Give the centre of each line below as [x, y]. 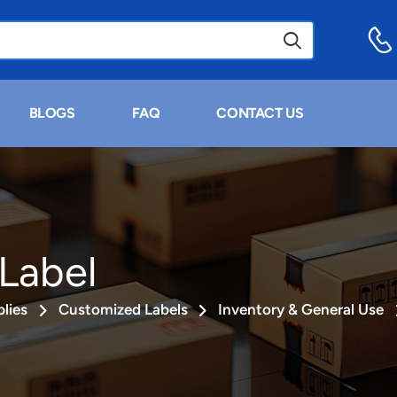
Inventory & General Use [301, 310]
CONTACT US [260, 113]
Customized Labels [123, 310]
